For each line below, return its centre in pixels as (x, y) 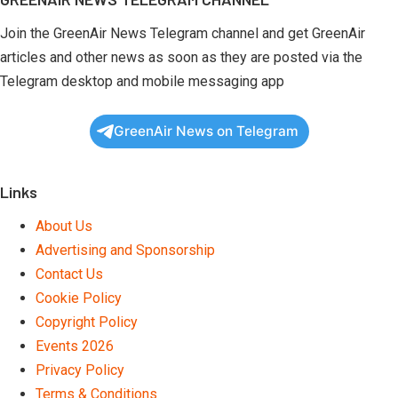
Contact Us (69, 274)
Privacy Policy (80, 370)
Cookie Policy (79, 298)
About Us (64, 226)
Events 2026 (75, 346)
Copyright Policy (87, 322)
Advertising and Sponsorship (125, 250)
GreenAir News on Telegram (206, 131)
